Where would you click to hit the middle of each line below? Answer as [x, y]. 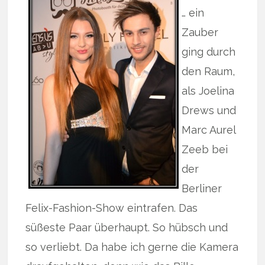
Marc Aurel [209, 130]
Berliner [202, 188]
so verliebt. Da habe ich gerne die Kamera [132, 247]
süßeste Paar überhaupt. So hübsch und [127, 227]
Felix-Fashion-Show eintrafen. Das [112, 208]
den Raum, [209, 71]
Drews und [209, 110]
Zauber [200, 32]
